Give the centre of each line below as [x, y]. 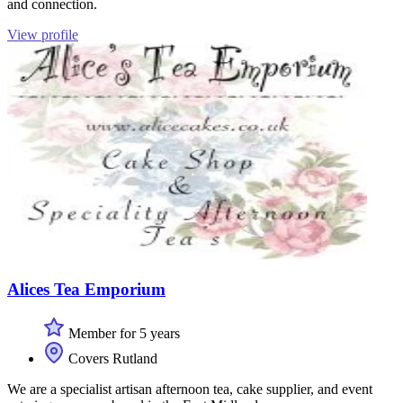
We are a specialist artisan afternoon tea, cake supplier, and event [190, 389]
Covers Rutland [111, 358]
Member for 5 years [122, 333]
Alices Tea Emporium [86, 289]
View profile [43, 35]
